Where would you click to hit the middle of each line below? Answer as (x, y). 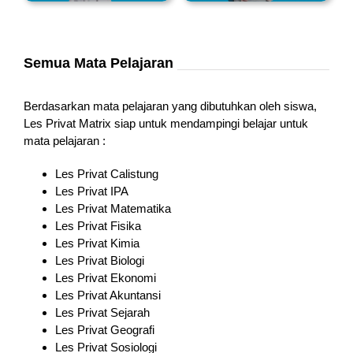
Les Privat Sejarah (102, 313)
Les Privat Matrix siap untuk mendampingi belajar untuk (165, 124)
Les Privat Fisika (98, 226)
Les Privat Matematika (113, 209)
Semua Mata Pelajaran (98, 63)
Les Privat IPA (91, 191)
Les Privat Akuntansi (108, 295)
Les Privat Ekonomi (105, 278)
